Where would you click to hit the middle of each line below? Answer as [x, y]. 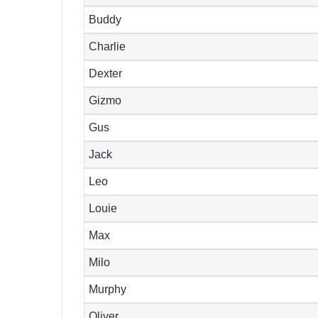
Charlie [108, 47]
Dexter [106, 74]
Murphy [108, 290]
